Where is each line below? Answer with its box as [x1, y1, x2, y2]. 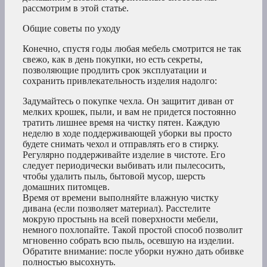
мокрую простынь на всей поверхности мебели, [23, 214, 218, 225]
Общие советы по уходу [23, 23, 120, 34]
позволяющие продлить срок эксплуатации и [23, 65, 207, 76]
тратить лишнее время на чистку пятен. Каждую [23, 117, 220, 128]
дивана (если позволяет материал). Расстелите [23, 203, 210, 214]
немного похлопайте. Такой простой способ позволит [23, 225, 243, 235]
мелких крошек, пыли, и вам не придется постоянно [23, 107, 236, 117]
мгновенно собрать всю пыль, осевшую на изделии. [23, 235, 234, 246]
